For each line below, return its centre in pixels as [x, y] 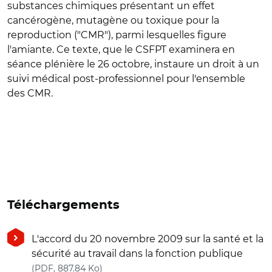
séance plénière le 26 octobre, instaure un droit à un [133, 64]
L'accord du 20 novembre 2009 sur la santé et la [148, 239]
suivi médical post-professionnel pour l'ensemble [126, 79]
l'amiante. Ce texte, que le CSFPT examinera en [121, 49]
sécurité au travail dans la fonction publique [137, 253]
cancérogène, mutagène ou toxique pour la [113, 20]
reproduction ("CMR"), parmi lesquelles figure [117, 35]
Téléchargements [63, 205]
